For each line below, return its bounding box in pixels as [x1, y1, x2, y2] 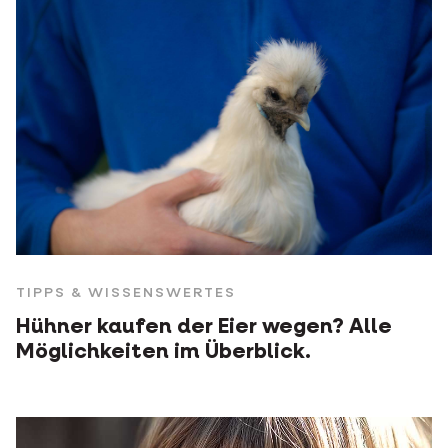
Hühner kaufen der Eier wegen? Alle [16, 317, 392, 339]
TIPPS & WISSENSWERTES [16, 286, 236, 301]
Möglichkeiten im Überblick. [16, 342, 311, 364]
